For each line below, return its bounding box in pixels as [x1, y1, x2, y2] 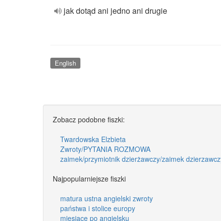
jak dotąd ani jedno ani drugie [64, 5, 167, 16]
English [54, 58, 76, 68]
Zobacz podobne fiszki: [53, 114, 125, 124]
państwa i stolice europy [60, 203, 135, 213]
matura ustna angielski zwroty [60, 193, 153, 203]
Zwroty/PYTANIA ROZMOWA [60, 144, 150, 154]
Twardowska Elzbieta [60, 134, 126, 144]
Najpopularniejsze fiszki [53, 173, 126, 184]
